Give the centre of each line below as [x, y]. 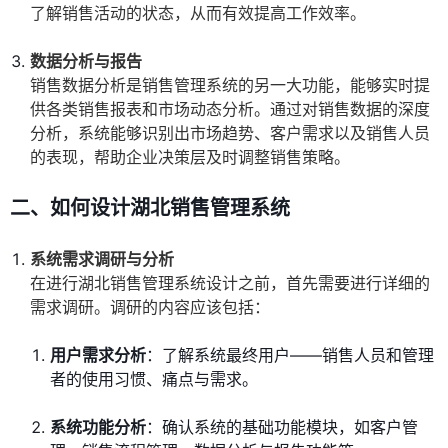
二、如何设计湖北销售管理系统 [150, 208]
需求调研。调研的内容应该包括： [150, 307]
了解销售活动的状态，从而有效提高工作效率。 [198, 13]
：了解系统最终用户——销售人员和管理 [290, 355]
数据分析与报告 [86, 61]
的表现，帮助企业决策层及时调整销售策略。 [190, 157]
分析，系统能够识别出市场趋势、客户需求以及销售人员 [230, 133]
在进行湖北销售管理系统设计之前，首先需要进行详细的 [230, 283]
